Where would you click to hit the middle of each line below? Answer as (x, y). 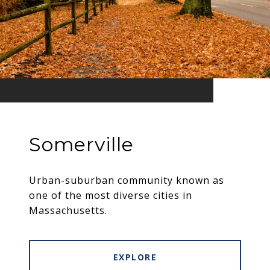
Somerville (81, 145)
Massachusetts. (68, 211)
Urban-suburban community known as (127, 181)
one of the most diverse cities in (111, 196)
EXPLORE (135, 257)
